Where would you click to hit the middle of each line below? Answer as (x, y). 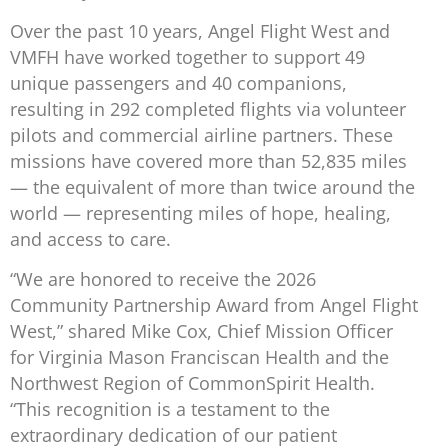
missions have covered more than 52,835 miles (208, 160)
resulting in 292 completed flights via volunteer (208, 108)
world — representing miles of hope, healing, (200, 212)
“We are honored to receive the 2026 (163, 279)
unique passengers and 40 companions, (178, 82)
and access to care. (93, 238)
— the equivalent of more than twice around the (212, 186)
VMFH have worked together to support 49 (187, 56)
